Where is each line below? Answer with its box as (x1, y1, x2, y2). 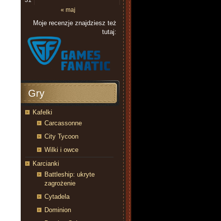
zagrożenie (44, 180, 75, 187)
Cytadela (44, 193, 70, 201)
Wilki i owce (44, 146, 78, 154)
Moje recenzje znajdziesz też (33, 19, 116, 27)
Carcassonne (44, 119, 82, 127)
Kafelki (33, 109, 52, 116)
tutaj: (102, 28, 116, 36)
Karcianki (33, 160, 59, 168)
